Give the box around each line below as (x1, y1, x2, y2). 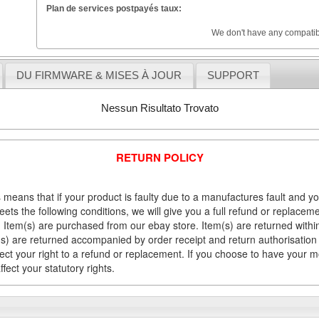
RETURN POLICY (115, 150, 204, 165)
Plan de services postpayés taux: (46, 3, 182, 14)
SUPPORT (206, 69, 259, 82)
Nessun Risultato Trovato (100, 101, 219, 114)
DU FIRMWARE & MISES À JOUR (16, 69, 182, 82)
